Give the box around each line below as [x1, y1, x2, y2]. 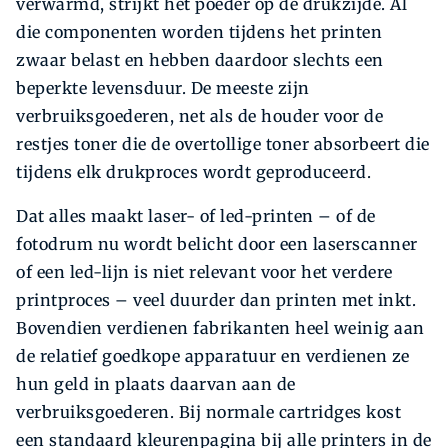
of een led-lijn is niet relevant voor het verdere [16, 261, 393, 282]
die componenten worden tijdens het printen [16, 21, 382, 42]
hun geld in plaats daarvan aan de [16, 373, 296, 394]
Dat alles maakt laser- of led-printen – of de [16, 205, 376, 226]
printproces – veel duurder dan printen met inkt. [16, 289, 416, 310]
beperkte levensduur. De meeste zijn [16, 77, 310, 98]
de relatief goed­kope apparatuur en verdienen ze [16, 345, 410, 366]
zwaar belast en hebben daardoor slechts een [16, 49, 384, 70]
